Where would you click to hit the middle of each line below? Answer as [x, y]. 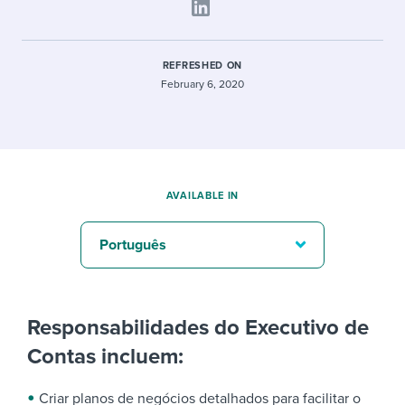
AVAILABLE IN [202, 196]
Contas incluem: [105, 357]
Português [133, 245]
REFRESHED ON [202, 66]
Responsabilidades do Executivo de [198, 328]
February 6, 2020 [202, 84]
